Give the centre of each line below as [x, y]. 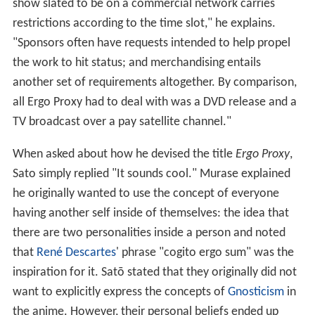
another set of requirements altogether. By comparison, [154, 83]
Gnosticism [256, 292]
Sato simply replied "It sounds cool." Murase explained [151, 174]
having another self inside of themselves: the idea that [150, 214]
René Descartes [76, 253]
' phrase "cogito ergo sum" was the [205, 253]
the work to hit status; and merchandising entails [136, 63]
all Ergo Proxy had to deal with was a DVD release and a [154, 103]
